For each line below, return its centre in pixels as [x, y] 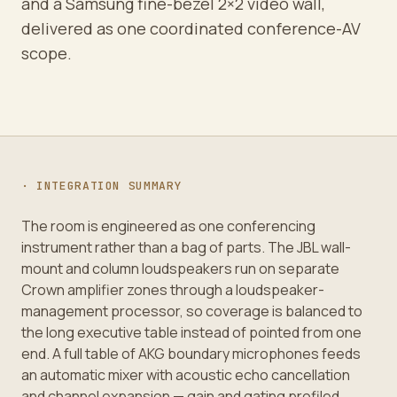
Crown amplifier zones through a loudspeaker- [172, 289]
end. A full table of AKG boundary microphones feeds [191, 353]
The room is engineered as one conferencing [168, 226]
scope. [46, 53]
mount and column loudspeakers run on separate [180, 268]
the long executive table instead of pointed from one [191, 332]
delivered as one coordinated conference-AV [191, 28]
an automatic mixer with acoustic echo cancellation [185, 374]
